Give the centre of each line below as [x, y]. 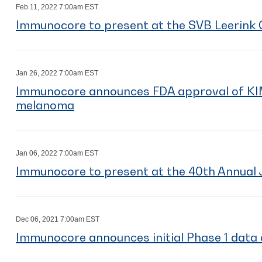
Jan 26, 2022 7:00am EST [57, 73]
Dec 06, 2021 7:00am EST [58, 219]
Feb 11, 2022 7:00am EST [57, 7]
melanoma [45, 105]
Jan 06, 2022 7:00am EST [57, 153]
